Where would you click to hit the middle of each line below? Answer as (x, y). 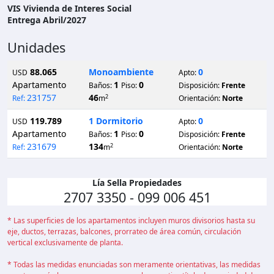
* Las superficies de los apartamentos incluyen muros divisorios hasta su (131, 221)
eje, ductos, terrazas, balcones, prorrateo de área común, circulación (124, 232)
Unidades (36, 48)
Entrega (25, 20)
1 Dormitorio (116, 121)
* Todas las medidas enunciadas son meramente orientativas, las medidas (134, 265)
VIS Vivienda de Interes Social (69, 9)
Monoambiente (121, 72)
